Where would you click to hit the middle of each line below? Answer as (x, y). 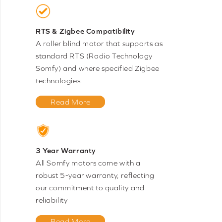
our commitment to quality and (90, 188)
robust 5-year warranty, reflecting (95, 175)
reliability (52, 200)
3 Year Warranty (66, 151)
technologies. (59, 81)
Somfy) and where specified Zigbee (98, 68)
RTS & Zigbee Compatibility (85, 31)
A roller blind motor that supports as (99, 44)
